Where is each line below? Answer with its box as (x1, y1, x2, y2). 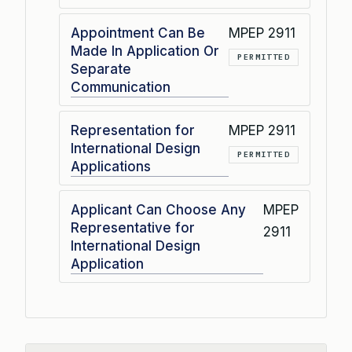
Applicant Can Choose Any (71, 202, 246, 218)
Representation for (71, 123, 195, 138)
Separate (71, 61, 131, 77)
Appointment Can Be (71, 25, 205, 41)
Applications (71, 159, 151, 174)
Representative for (71, 220, 195, 236)
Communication (71, 79, 170, 95)
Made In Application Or (71, 43, 219, 59)
